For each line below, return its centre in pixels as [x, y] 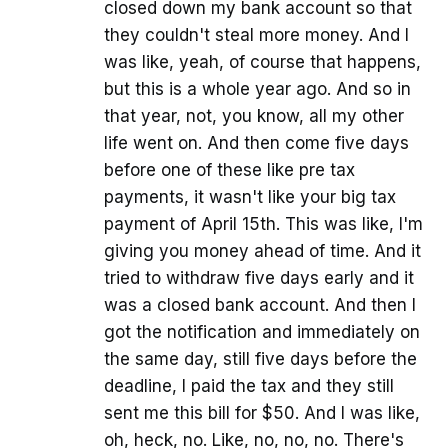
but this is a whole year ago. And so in [257, 89]
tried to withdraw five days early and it [259, 278]
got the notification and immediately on [262, 332]
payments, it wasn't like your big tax [250, 197]
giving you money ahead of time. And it [262, 251]
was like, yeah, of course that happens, [262, 62]
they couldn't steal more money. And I [256, 35]
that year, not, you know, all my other [254, 116]
